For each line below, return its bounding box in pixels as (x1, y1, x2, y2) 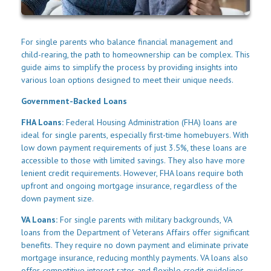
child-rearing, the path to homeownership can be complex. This (21, 49, 250, 60)
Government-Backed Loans (21, 96, 127, 107)
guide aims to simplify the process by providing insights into (21, 62, 238, 73)
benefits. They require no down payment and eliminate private (21, 240, 249, 251)
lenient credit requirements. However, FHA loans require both (21, 168, 243, 179)
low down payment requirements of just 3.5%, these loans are (21, 142, 247, 154)
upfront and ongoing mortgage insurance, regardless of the (21, 180, 237, 192)
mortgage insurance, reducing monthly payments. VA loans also (21, 252, 248, 264)
